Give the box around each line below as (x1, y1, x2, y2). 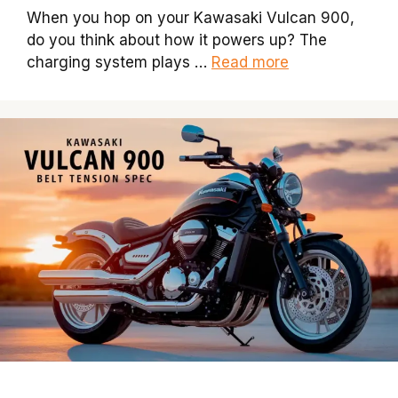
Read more (211, 53, 289, 72)
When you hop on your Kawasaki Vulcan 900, (27, 9, 354, 28)
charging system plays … (27, 53, 211, 72)
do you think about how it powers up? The (27, 31, 327, 50)
